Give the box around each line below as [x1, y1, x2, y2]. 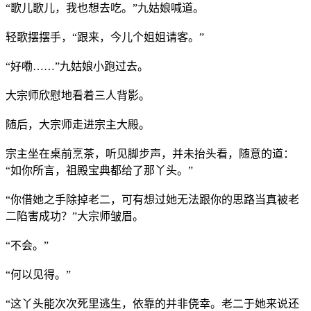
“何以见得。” [6, 268, 71, 280]
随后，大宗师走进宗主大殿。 [6, 118, 150, 131]
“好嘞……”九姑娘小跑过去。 [6, 60, 149, 72]
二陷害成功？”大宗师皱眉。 [6, 210, 144, 222]
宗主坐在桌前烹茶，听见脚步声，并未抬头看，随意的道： [6, 147, 294, 160]
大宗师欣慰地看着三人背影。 [6, 89, 150, 101]
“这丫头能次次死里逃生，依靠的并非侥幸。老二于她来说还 [6, 297, 299, 310]
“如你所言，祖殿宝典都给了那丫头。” [6, 164, 193, 176]
